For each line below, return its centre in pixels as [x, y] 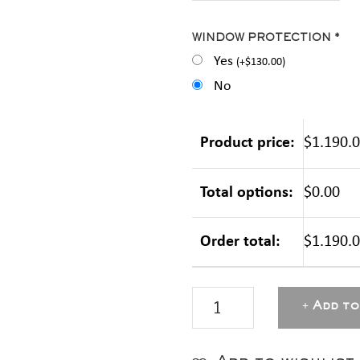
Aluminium [224, 328]
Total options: [247, 193]
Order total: [240, 242]
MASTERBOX [229, 301]
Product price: [247, 143]
